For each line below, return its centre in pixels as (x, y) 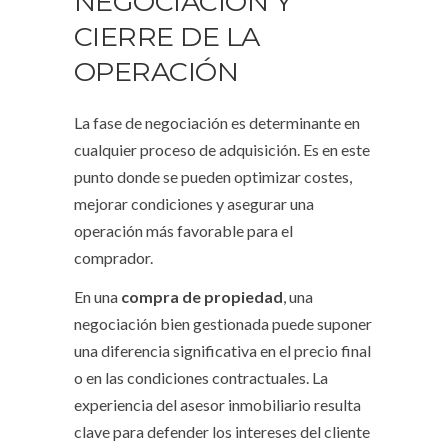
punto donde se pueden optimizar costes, (213, 177)
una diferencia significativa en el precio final (222, 351)
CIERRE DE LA (167, 37)
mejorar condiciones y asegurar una (194, 204)
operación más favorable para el (183, 231)
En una (97, 297)
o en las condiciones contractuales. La (201, 378)
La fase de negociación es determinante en (217, 123)
